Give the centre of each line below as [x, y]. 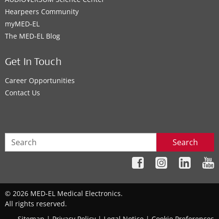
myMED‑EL [22, 24]
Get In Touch [33, 63]
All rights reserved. [36, 204]
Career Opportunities [40, 80]
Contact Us [22, 93]
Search [185, 142]
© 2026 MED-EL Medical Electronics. [64, 194]
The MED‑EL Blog [33, 36]
